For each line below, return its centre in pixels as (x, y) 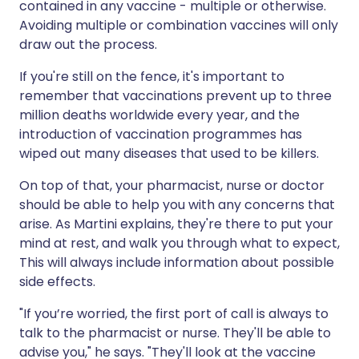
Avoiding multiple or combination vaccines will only (179, 25)
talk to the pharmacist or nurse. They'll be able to (175, 333)
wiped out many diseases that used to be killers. (169, 153)
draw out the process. (88, 44)
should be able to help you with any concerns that (177, 205)
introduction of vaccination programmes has (161, 134)
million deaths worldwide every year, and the (159, 115)
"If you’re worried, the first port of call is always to (174, 314)
